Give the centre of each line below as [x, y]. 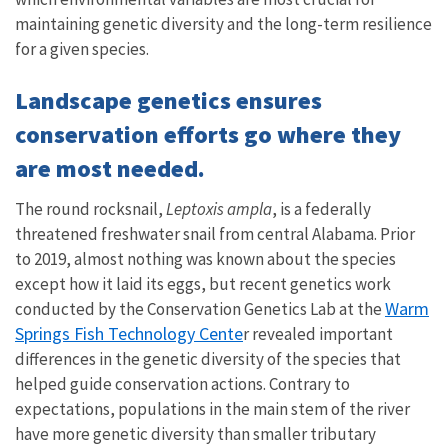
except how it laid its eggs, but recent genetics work [203, 283]
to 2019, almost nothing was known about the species [205, 258]
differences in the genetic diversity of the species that [208, 358]
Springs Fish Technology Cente [129, 333]
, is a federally [321, 208]
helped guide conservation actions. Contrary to [182, 383]
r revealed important [318, 333]
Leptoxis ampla [217, 208]
